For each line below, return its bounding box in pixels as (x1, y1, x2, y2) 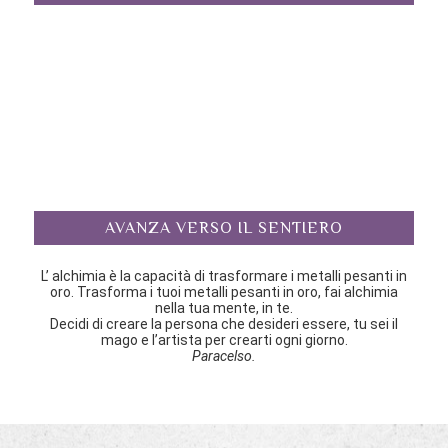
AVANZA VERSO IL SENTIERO (105, 219, 343, 238)
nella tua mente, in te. (155, 300, 293, 317)
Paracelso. (192, 348, 256, 365)
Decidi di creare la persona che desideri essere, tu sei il (50, 316, 398, 333)
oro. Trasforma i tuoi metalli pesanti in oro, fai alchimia (50, 284, 398, 301)
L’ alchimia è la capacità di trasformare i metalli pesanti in (41, 268, 407, 285)
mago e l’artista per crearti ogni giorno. (100, 332, 348, 349)
